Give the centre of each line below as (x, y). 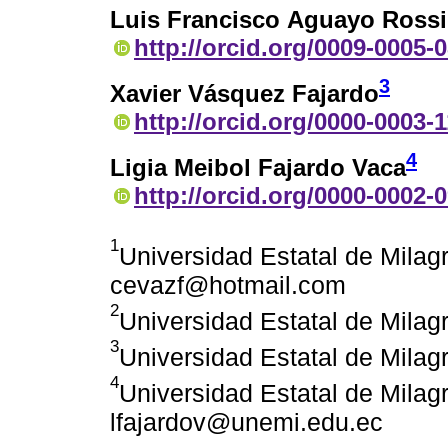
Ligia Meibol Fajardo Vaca (258, 168)
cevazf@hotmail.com (228, 285)
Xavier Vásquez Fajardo (244, 94)
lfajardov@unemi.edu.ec (246, 422)
